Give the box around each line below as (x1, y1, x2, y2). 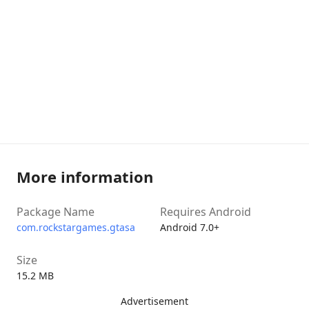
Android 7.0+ (160, 221, 219, 234)
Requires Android (160, 204, 251, 219)
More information (17, 166, 153, 187)
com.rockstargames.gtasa (17, 221, 135, 234)
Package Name (17, 204, 94, 219)
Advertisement (121, 295, 188, 308)
